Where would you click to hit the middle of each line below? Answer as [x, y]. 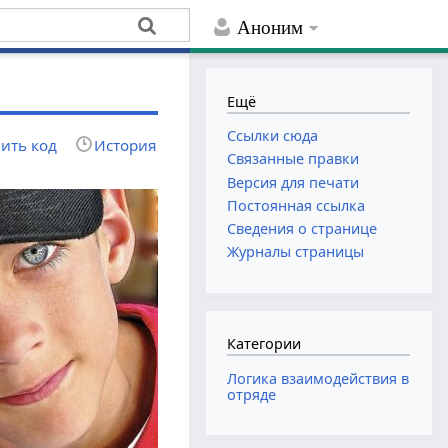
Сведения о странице [302, 228]
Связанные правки [293, 159]
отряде [252, 394]
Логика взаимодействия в [318, 378]
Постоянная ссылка [296, 205]
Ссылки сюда [273, 136]
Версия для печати [293, 182]
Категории [264, 344]
